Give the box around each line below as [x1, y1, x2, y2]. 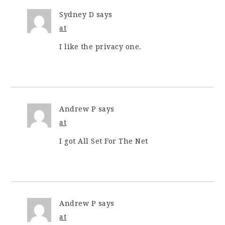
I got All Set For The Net [59, 137, 148, 145]
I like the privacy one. [59, 43, 142, 51]
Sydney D [59, 11, 94, 19]
